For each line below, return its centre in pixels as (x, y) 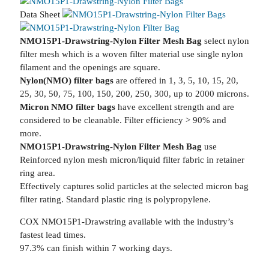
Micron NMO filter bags (67, 107)
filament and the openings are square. (90, 67)
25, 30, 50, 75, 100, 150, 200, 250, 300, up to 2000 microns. (134, 94)
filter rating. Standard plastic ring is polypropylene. (115, 199)
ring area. (37, 173)
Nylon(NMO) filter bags (66, 80)
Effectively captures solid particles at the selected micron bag (134, 186)
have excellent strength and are (174, 107)
